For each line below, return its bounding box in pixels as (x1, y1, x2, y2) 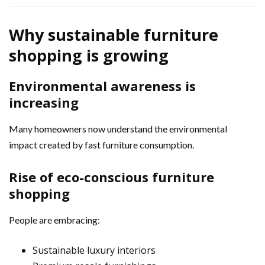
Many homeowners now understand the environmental (9, 122, 227, 134)
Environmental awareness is (9, 76, 196, 95)
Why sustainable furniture (9, 23, 218, 46)
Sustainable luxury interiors (33, 243, 156, 257)
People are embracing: (9, 214, 100, 225)
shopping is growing (9, 44, 169, 66)
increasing (9, 93, 79, 111)
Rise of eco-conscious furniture (9, 167, 214, 186)
